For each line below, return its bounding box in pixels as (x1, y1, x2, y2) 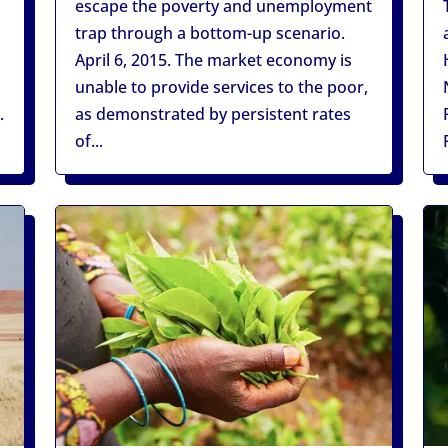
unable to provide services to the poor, (74, 76, 368, 99)
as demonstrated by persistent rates (74, 103, 351, 126)
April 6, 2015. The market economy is (74, 49, 352, 72)
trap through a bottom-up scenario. (74, 22, 345, 45)
